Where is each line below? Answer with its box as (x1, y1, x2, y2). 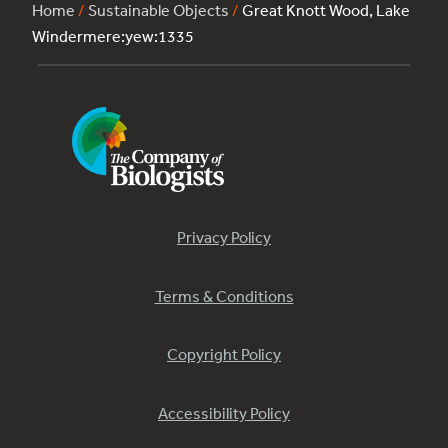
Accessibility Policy (158, 402, 290, 423)
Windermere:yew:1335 (32, 26, 194, 47)
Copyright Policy (167, 344, 281, 365)
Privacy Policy (177, 227, 271, 248)
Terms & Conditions (154, 285, 294, 306)
